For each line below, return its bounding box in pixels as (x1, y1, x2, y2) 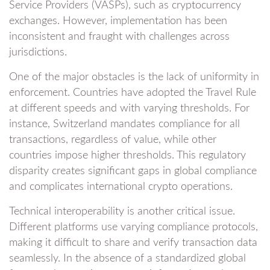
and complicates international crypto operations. (9, 181, 233, 193)
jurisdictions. (9, 47, 67, 58)
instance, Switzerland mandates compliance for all (9, 119, 240, 130)
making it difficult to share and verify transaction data (9, 237, 257, 249)
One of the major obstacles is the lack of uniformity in (9, 72, 259, 83)
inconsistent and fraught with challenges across (9, 31, 230, 43)
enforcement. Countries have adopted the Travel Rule (9, 87, 256, 99)
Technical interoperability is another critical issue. (9, 206, 235, 218)
